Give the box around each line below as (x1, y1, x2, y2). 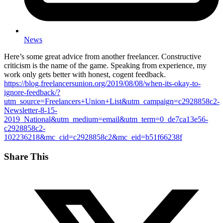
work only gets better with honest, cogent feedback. (4, 70, 168, 79)
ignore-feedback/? (4, 88, 60, 97)
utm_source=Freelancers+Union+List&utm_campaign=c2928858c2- (4, 97, 220, 106)
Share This (4, 151, 48, 162)
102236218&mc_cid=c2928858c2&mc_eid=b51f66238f (4, 133, 182, 141)
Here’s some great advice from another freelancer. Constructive (4, 52, 201, 61)
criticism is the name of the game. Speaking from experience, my (4, 61, 207, 70)
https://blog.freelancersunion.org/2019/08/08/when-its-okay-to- (4, 79, 201, 88)
